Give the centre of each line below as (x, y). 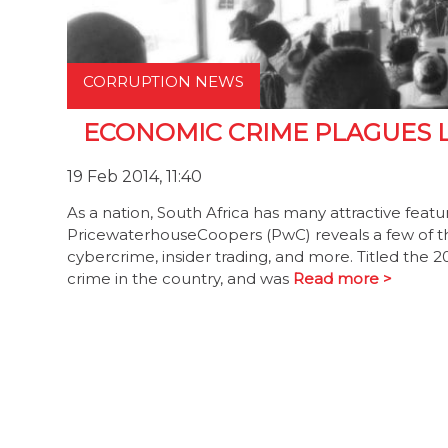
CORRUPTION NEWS (163, 81)
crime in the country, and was (180, 278)
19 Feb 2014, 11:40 (134, 176)
